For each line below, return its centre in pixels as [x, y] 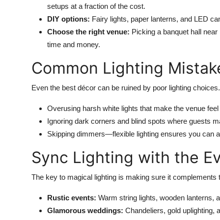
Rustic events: [72, 197]
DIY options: [69, 19]
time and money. [74, 44]
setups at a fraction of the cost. [96, 6]
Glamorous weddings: [85, 210]
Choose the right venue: [88, 31]
